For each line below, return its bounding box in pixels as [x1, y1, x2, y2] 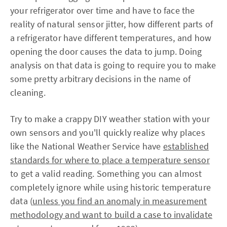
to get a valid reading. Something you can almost [10, 168, 202, 179]
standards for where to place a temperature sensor [10, 154, 210, 166]
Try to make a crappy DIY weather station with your [10, 113, 210, 125]
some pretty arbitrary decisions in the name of [10, 73, 191, 85]
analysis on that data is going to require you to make [10, 59, 216, 71]
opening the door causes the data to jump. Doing [10, 46, 202, 57]
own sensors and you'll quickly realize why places [10, 127, 205, 138]
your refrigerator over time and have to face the [10, 5, 195, 16]
